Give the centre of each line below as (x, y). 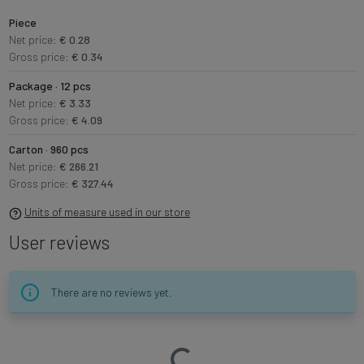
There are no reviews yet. (111, 292)
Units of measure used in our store (107, 212)
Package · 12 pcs (50, 86)
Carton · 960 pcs (48, 149)
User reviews (59, 243)
